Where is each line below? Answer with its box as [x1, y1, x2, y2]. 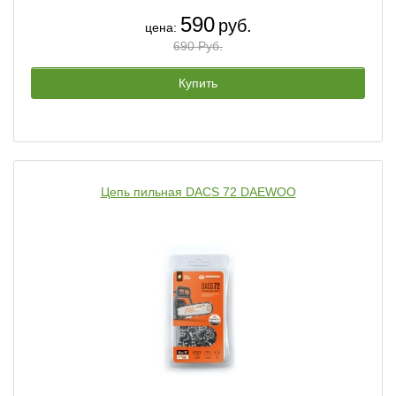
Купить [179, 76, 217, 90]
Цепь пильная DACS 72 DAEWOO [100, 185, 296, 199]
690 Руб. [173, 39, 223, 53]
